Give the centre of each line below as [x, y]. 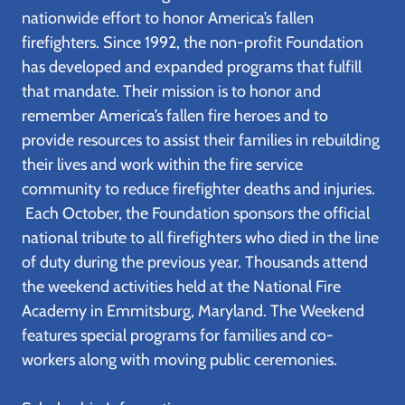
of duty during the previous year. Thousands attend [195, 262]
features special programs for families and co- [178, 335]
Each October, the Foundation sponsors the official [196, 213]
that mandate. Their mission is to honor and [171, 91]
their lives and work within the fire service [162, 165]
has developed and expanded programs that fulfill [192, 67]
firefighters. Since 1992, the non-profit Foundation [193, 42]
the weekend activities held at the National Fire [181, 287]
